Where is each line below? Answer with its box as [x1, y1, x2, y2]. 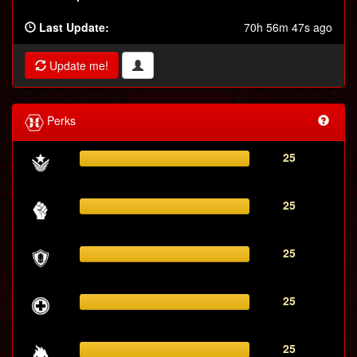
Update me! [46, 57, 108, 74]
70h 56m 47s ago [244, 19, 332, 36]
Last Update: [36, 19, 109, 36]
